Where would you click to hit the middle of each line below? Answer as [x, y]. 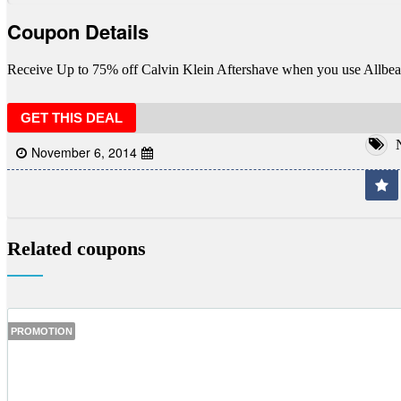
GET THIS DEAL [72, 117]
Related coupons [77, 248]
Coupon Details [78, 31]
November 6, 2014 [84, 152]
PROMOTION [42, 332]
